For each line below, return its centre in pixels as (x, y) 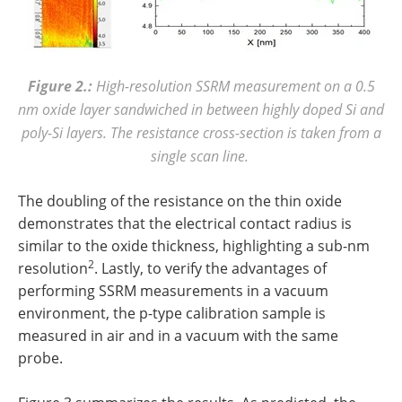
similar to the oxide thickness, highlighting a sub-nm (194, 245)
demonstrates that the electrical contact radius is (185, 223)
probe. (40, 358)
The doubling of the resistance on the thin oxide (180, 201)
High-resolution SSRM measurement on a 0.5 (233, 85)
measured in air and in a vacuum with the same (178, 335)
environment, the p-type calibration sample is (172, 313)
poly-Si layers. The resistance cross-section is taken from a (201, 132)
